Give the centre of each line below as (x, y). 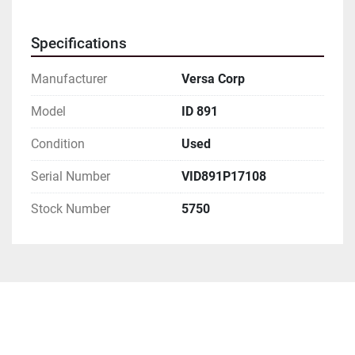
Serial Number (71, 177)
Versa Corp (213, 79)
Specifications (79, 44)
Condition (58, 144)
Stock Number (71, 209)
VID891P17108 (224, 177)
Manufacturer (69, 79)
